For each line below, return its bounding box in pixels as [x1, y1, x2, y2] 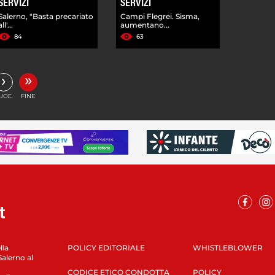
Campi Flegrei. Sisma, [120, 11, 200, 21]
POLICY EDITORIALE [67, 242, 145, 252]
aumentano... [120, 20, 170, 29]
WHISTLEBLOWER [192, 242, 263, 252]
